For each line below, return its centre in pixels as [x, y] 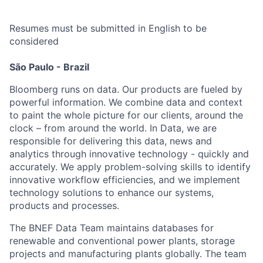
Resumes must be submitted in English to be [108, 28]
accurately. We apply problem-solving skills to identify [130, 167]
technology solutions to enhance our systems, [112, 193]
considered [34, 41]
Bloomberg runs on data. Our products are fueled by [126, 89]
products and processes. [64, 205]
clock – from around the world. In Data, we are [113, 128]
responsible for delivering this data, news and [111, 141]
